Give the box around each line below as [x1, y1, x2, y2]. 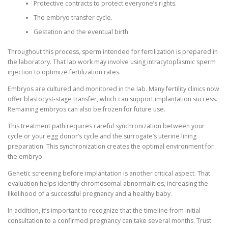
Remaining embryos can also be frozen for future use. [8, 104, 165, 113]
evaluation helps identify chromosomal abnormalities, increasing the [8, 179, 208, 188]
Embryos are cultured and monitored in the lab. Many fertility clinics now [8, 84, 219, 93]
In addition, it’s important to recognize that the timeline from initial [8, 206, 201, 215]
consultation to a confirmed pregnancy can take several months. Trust [8, 216, 211, 225]
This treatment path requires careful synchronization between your [8, 121, 205, 130]
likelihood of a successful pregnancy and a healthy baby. [8, 189, 172, 198]
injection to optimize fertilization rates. [8, 67, 121, 76]
